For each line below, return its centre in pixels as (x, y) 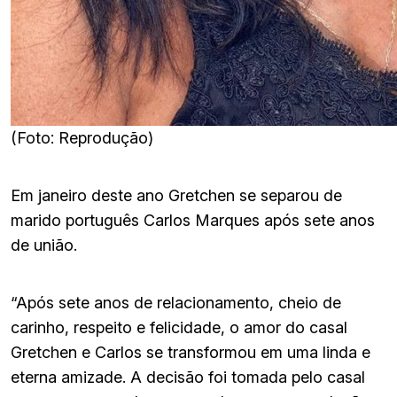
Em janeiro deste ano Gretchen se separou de (176, 195)
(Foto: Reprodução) (82, 137)
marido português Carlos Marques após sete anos (193, 220)
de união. (44, 245)
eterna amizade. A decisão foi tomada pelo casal (188, 377)
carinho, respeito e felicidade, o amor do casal (179, 327)
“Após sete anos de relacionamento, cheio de (176, 302)
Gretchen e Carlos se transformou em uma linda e (191, 352)
